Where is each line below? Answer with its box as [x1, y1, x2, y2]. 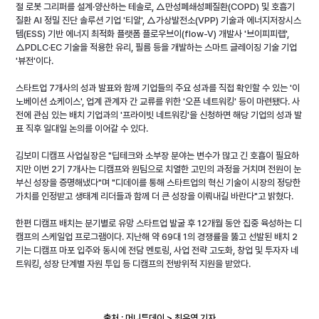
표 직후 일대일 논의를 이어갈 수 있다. [16, 123, 149, 135]
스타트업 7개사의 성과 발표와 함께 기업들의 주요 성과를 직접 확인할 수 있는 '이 [16, 83, 300, 94]
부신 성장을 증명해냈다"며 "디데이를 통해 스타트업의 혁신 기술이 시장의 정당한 [16, 177, 303, 189]
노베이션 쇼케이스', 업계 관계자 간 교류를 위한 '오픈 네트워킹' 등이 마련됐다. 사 [16, 96, 300, 108]
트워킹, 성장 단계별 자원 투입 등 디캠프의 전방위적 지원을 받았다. [16, 258, 251, 270]
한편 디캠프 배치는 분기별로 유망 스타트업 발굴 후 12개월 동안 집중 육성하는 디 [16, 218, 303, 229]
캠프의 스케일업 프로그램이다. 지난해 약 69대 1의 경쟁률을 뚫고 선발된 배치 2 [16, 231, 298, 243]
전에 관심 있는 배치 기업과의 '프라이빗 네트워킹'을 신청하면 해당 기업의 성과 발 [16, 110, 303, 121]
